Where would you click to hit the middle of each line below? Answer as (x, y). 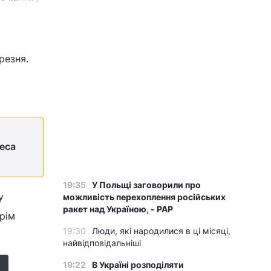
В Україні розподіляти (138, 265)
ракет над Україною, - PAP (118, 209)
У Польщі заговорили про (146, 185)
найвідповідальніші (102, 243)
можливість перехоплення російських (144, 197)
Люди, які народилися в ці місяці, (161, 231)
